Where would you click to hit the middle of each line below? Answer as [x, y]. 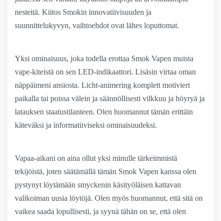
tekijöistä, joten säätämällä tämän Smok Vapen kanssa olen [106, 171]
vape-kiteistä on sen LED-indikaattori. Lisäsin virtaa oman [105, 72]
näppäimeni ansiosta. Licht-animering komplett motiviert [102, 85]
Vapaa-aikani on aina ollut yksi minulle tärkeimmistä [96, 158]
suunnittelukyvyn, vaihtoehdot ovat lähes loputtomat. [97, 25]
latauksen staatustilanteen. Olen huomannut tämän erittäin [104, 112]
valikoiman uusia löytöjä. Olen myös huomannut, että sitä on [109, 198]
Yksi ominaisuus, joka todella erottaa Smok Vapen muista [104, 58]
